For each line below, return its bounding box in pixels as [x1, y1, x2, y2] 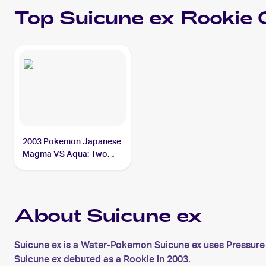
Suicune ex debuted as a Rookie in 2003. [14, 254, 191, 265]
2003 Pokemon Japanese [23, 137, 122, 146]
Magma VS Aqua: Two [23, 149, 108, 159]
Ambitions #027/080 [23, 161, 100, 171]
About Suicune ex [14, 204, 202, 232]
